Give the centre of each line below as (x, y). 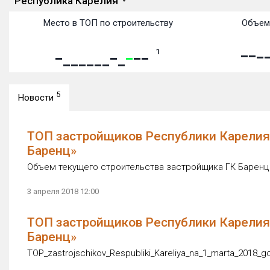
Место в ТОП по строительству (108, 23)
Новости (37, 98)
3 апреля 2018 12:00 (63, 191)
